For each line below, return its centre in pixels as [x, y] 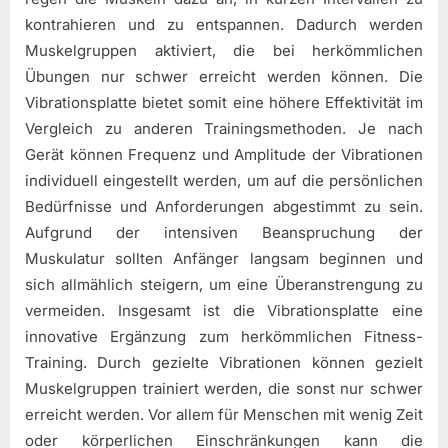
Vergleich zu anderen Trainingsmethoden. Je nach [224, 128]
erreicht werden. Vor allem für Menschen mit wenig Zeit [224, 414]
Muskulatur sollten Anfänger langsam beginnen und [224, 258]
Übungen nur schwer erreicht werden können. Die [224, 76]
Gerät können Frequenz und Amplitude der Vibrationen [224, 154]
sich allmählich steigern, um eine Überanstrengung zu [224, 284]
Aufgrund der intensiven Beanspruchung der [224, 232]
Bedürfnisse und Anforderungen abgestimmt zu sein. [224, 206]
